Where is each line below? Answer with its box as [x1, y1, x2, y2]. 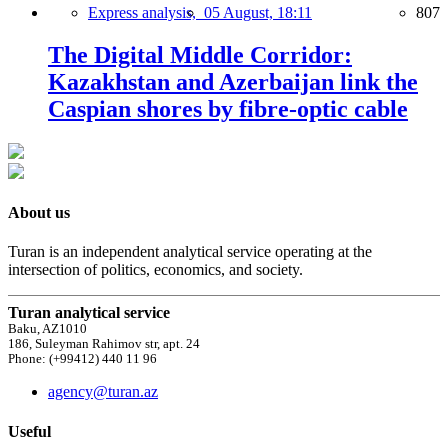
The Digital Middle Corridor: [48, 41, 352, 68]
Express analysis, [88, 3, 204, 21]
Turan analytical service [8, 304, 170, 322]
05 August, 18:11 [204, 3, 312, 21]
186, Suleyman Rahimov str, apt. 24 [8, 337, 200, 352]
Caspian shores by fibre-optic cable [48, 95, 408, 122]
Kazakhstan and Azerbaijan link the [48, 68, 418, 95]
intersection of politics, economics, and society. [8, 261, 303, 279]
